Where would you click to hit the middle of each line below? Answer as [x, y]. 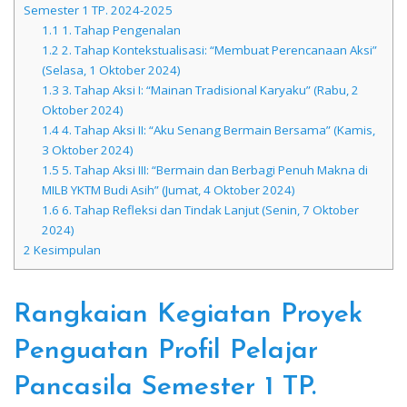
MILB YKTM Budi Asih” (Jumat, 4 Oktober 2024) [168, 190]
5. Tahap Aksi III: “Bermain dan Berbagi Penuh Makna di [213, 170]
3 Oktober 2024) [87, 150]
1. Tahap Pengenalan [119, 30]
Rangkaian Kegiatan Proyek [188, 315]
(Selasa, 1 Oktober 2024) [111, 70]
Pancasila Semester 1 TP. [165, 388]
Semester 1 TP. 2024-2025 [98, 10]
